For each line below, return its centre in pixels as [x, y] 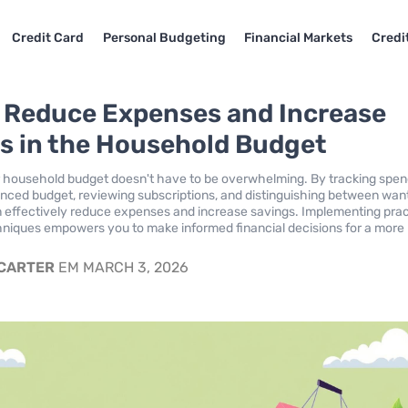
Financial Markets [299, 37]
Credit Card [47, 37]
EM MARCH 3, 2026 [122, 267]
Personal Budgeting [164, 37]
